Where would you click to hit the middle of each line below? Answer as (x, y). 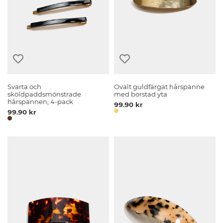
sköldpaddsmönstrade (45, 94)
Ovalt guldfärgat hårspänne (160, 87)
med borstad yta (141, 94)
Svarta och (25, 87)
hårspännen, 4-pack (41, 102)
